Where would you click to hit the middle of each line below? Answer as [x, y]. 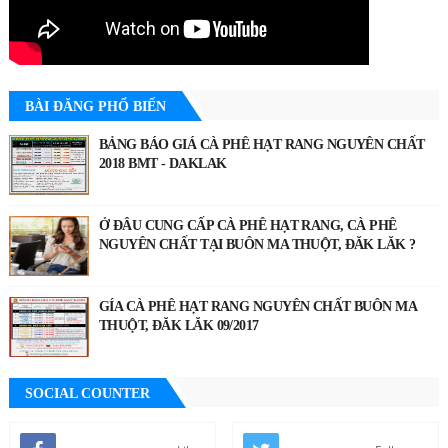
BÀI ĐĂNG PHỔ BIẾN [95, 106]
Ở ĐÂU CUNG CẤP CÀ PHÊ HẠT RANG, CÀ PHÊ [247, 225]
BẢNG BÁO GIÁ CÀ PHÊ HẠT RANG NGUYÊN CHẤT [261, 144]
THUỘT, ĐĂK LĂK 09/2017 [178, 325]
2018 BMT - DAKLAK [162, 163]
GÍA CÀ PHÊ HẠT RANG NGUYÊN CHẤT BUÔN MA [257, 306]
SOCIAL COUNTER [87, 393]
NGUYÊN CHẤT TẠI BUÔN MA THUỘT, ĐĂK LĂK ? [257, 244]
